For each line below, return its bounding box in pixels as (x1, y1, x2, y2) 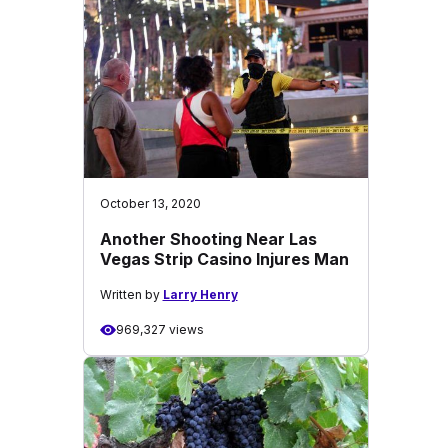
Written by (99, 287, 163, 302)
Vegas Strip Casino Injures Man (99, 249, 349, 269)
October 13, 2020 (99, 196, 201, 211)
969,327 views (115, 322, 204, 337)
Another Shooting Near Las (99, 229, 317, 249)
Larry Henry (162, 287, 238, 302)
